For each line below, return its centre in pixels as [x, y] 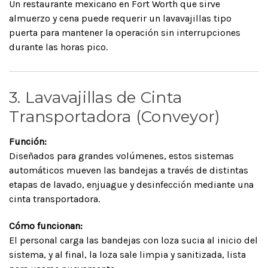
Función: [28, 141]
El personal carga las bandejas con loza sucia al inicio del [133, 240]
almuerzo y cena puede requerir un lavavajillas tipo [120, 18]
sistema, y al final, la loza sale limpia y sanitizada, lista [127, 254]
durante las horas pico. [58, 47]
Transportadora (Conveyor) [115, 116]
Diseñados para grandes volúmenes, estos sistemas [121, 156]
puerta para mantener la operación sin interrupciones [125, 32]
